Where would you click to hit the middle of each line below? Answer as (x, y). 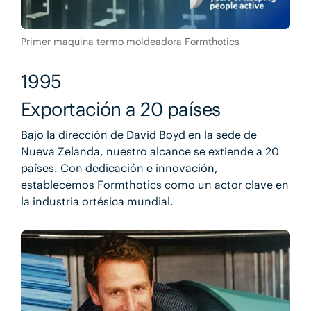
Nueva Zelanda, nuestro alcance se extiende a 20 (150, 151)
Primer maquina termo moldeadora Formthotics (130, 42)
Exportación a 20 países (120, 109)
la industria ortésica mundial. (97, 201)
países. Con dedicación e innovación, (119, 168)
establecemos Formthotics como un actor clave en (154, 184)
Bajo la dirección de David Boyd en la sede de (138, 134)
